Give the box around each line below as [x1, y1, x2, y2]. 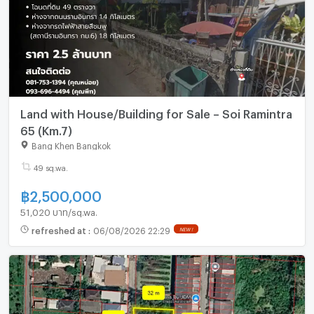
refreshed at [31, 225, 88, 233]
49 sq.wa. [33, 163, 68, 170]
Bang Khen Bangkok [31, 141, 111, 149]
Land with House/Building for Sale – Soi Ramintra [20, 107, 292, 116]
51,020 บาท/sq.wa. [20, 207, 97, 214]
